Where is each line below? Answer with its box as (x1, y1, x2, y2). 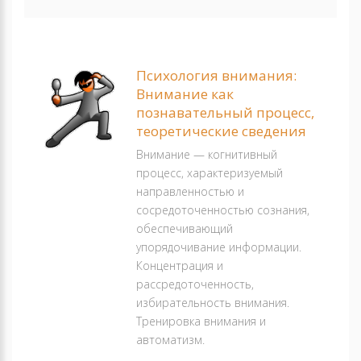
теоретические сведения (136, 122, 306, 140)
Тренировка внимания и (136, 313, 266, 329)
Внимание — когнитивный (136, 147, 277, 162)
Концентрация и (136, 258, 223, 273)
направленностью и (136, 184, 244, 199)
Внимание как (136, 85, 234, 103)
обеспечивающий (136, 221, 233, 236)
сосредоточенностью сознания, (136, 202, 309, 218)
